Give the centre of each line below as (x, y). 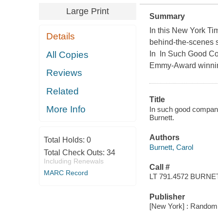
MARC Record (66, 173)
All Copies (68, 54)
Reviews (64, 73)
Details (61, 36)
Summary (167, 17)
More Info (66, 109)
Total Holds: (65, 140)
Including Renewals (73, 161)
